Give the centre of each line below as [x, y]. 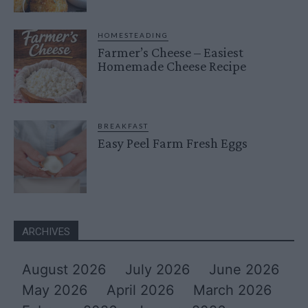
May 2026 [55, 290]
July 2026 [157, 269]
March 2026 [232, 290]
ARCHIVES [46, 231]
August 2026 [64, 269]
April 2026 [140, 290]
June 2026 [244, 269]
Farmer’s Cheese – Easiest [171, 53]
